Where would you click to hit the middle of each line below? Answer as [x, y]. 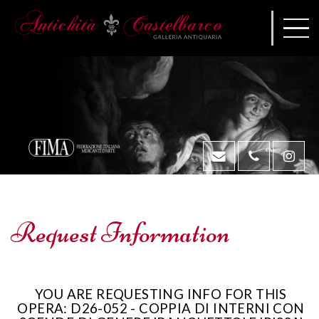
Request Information [120, 233]
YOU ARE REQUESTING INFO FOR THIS [161, 294]
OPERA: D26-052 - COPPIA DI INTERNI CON [161, 308]
